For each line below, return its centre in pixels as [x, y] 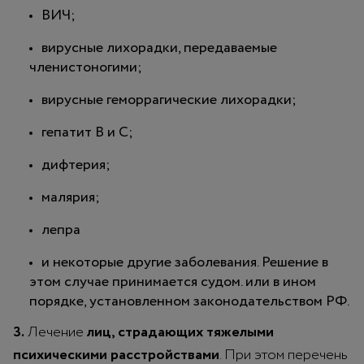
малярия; [71, 197]
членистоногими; [86, 67]
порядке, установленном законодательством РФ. [189, 301]
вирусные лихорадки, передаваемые [159, 48]
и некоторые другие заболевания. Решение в [185, 262]
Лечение [56, 332]
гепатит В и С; [87, 132]
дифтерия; [76, 165]
